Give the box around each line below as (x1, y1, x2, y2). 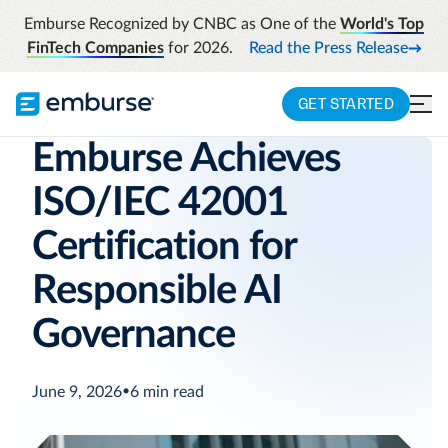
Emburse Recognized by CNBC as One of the (24, 16, 340, 32)
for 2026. (163, 40, 233, 56)
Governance (32, 315, 235, 355)
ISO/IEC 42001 (32, 183, 288, 223)
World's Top (340, 16, 424, 32)
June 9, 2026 (32, 384, 122, 400)
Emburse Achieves (32, 139, 341, 179)
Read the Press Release (248, 40, 408, 56)
